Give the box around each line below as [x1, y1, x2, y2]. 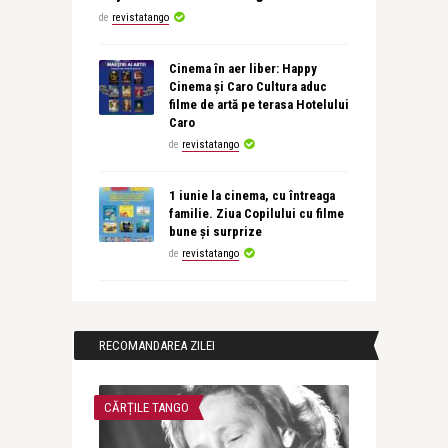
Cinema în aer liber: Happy [168, 61, 317, 76]
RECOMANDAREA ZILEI [98, 338, 215, 353]
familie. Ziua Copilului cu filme [168, 206, 344, 221]
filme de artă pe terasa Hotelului [168, 97, 349, 112]
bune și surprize [168, 224, 262, 239]
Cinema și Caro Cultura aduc [168, 79, 327, 94]
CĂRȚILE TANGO [103, 400, 189, 415]
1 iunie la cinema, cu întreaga [168, 188, 335, 203]
